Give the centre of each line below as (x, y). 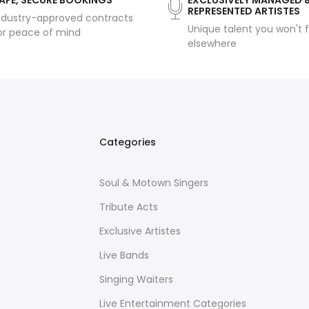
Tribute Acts (129, 207)
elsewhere (212, 44)
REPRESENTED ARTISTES (244, 11)
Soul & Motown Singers (154, 183)
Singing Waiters (136, 280)
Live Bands (124, 256)
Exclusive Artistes (140, 231)
